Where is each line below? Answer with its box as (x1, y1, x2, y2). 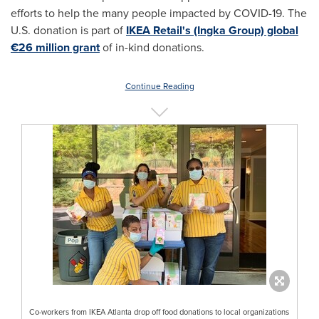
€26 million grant (11, 39, 100, 56)
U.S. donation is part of (11, 22, 126, 38)
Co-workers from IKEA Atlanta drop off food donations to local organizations (29, 305, 289, 318)
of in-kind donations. (100, 39, 204, 56)
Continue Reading (125, 80, 194, 93)
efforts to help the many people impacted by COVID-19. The (11, 5, 307, 21)
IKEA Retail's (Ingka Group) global (126, 22, 298, 38)
